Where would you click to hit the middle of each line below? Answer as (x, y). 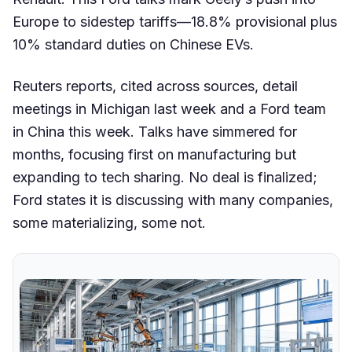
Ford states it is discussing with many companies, (173, 200)
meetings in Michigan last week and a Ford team (169, 108)
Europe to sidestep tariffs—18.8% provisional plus (175, 21)
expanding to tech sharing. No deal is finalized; (165, 177)
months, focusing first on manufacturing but (154, 154)
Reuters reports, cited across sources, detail (155, 86)
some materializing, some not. (109, 222)
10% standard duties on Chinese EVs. (133, 44)
